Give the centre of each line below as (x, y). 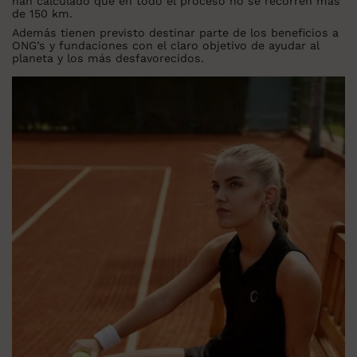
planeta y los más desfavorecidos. (108, 59)
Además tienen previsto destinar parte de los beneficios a (175, 33)
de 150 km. (42, 14)
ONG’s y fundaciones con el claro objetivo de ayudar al (166, 46)
